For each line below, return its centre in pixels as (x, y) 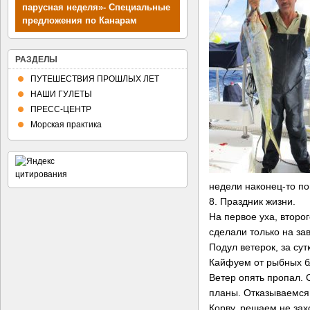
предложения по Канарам (80, 20)
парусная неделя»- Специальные (96, 7)
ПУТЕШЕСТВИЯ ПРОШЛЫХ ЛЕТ (95, 79)
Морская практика (66, 125)
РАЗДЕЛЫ (36, 60)
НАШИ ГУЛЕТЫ (61, 94)
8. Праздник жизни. (252, 201)
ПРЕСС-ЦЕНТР (61, 109)
